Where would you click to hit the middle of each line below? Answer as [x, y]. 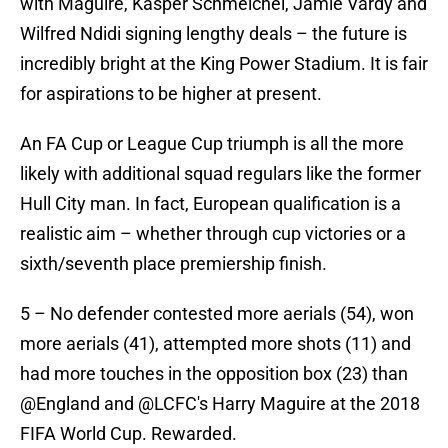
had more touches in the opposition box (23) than [214, 374]
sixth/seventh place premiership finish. [173, 264]
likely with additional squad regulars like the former [220, 174]
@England [60, 404]
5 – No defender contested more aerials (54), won [217, 314]
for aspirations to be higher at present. [171, 94]
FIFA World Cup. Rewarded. [128, 434]
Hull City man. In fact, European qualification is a [210, 204]
